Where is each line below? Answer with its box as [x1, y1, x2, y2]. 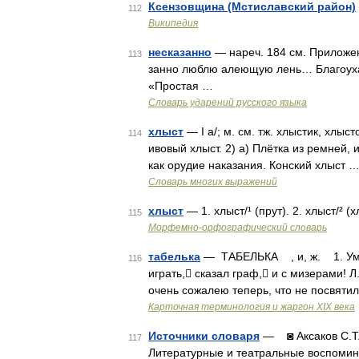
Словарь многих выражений [148, 176, 277, 188]
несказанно [148, 46, 212, 58]
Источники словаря [148, 329, 260, 342]
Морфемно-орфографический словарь [148, 222, 327, 233]
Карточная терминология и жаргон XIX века [148, 301, 355, 313]
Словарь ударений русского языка [148, 97, 307, 108]
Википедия [148, 18, 198, 29]
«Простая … [148, 79, 213, 92]
